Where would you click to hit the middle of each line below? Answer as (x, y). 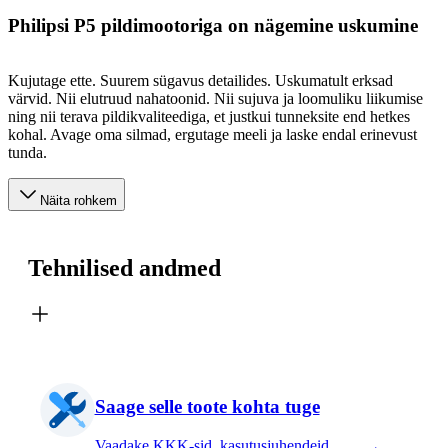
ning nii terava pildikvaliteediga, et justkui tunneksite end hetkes (209, 116)
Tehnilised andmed (124, 267)
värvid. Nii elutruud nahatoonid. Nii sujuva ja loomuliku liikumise (215, 98)
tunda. (27, 152)
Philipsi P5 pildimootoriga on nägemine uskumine (213, 26)
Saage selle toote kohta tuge (207, 407)
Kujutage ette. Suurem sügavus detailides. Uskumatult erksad (200, 80)
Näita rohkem (78, 200)
